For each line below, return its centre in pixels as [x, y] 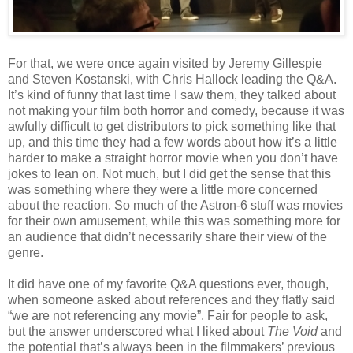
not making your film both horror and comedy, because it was [176, 110]
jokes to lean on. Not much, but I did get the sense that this [169, 173]
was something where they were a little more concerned [163, 189]
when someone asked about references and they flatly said [171, 299]
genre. [26, 252]
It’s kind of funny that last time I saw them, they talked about [172, 95]
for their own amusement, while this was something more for [174, 221]
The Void [292, 331]
